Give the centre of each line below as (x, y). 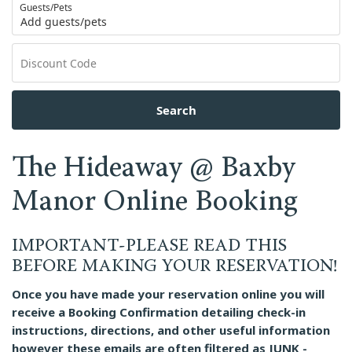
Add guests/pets (64, 22)
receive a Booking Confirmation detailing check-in (159, 312)
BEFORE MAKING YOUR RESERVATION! (174, 267)
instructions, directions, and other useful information (171, 330)
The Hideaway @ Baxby (154, 170)
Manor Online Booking (155, 203)
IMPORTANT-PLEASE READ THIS (149, 247)
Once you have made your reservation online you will (168, 294)
